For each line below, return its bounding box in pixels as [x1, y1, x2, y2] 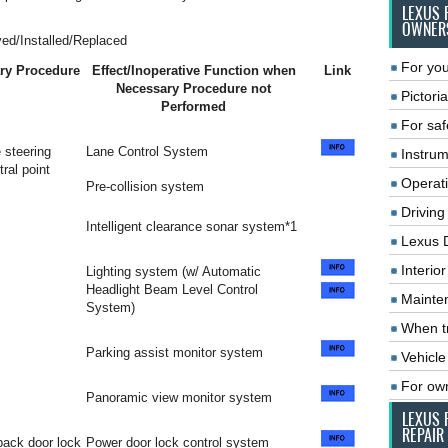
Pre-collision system [86, 179, 204, 194]
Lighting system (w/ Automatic [86, 264, 261, 279]
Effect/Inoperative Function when [91, 63, 296, 78]
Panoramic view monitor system [86, 390, 272, 405]
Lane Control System [86, 144, 208, 159]
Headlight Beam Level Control [86, 282, 258, 297]
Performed [161, 99, 226, 114]
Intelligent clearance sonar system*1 [86, 219, 297, 234]
